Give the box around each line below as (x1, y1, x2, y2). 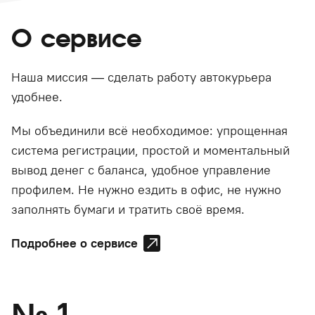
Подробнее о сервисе (11, 235, 138, 251)
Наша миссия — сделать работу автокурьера (11, 69, 271, 85)
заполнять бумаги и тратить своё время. (11, 201, 245, 217)
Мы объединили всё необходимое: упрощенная (11, 122, 288, 139)
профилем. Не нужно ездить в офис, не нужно (11, 181, 281, 198)
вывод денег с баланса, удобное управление (11, 162, 271, 178)
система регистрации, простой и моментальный (11, 142, 290, 158)
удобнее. (11, 89, 63, 105)
